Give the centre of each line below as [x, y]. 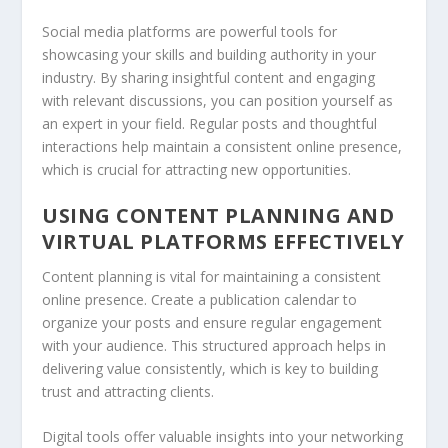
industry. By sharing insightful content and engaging [209, 77]
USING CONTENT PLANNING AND [218, 215]
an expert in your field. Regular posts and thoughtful [210, 123]
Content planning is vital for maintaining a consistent [212, 276]
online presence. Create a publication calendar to [200, 299]
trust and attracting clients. [128, 391]
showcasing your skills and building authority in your [209, 54]
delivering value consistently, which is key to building [210, 368]
